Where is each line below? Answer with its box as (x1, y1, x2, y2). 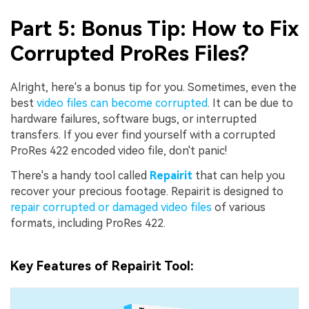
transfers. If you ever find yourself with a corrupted (10, 128, 275, 142)
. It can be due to (208, 97, 293, 110)
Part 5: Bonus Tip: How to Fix (10, 17, 299, 41)
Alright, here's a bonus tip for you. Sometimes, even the (10, 81, 297, 94)
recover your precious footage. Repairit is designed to (10, 185, 283, 199)
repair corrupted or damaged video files (10, 201, 212, 215)
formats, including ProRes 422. (10, 217, 166, 230)
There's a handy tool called (10, 169, 150, 183)
